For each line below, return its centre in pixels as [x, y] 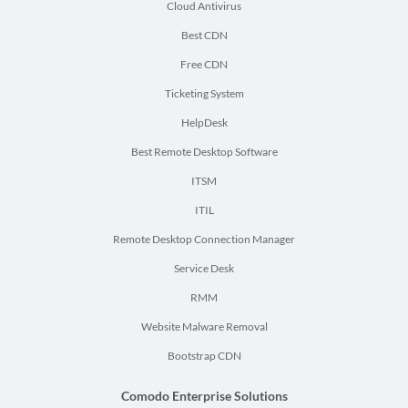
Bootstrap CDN [204, 355]
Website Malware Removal [204, 326]
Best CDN [204, 35]
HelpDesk [204, 122]
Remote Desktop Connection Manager [204, 239]
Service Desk [204, 268]
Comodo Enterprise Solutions [204, 395]
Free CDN [204, 64]
